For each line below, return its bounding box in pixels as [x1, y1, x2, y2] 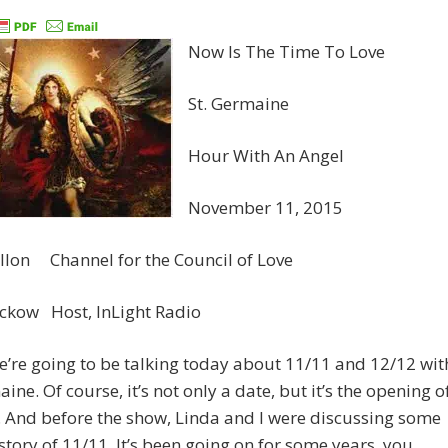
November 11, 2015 [188, 196, 343, 220]
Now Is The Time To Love [188, 40, 385, 64]
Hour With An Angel [188, 144, 344, 168]
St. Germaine [188, 92, 289, 116]
